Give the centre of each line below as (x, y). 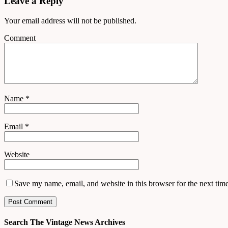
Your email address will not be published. (70, 21)
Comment (20, 38)
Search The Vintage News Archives (65, 222)
